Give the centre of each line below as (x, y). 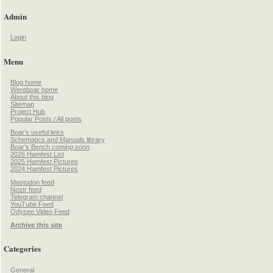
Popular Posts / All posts (46, 119)
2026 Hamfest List (37, 154)
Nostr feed (26, 190)
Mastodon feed (32, 183)
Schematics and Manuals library (57, 140)
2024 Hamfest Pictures (44, 169)
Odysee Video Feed (40, 212)
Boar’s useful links (37, 133)
